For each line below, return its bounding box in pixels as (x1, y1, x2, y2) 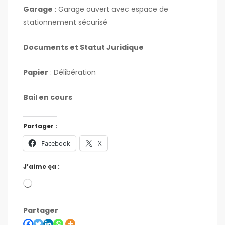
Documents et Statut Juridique (23, 42, 144, 53)
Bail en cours (23, 92, 72, 103)
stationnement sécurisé (23, 17, 107, 28)
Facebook (41, 139, 70, 148)
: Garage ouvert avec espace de (53, 4, 168, 15)
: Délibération (48, 67, 96, 78)
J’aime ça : (23, 162, 60, 171)
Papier (23, 67, 48, 78)
